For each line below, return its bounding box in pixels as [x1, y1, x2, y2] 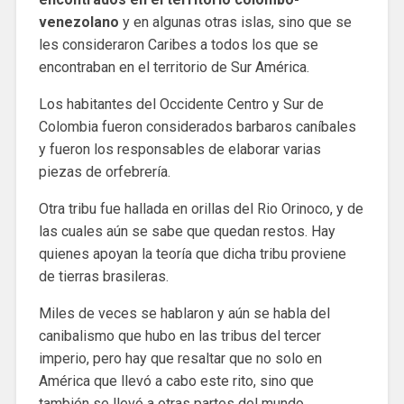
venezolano [38, 13, 119, 31]
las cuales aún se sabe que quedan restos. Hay [38, 222, 335, 240]
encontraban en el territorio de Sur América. [38, 58, 309, 76]
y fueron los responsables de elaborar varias [38, 140, 321, 158]
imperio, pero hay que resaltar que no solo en [38, 349, 322, 367]
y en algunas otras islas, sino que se [118, 13, 352, 31]
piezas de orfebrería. [38, 162, 170, 180]
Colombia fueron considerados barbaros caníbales [38, 117, 356, 135]
